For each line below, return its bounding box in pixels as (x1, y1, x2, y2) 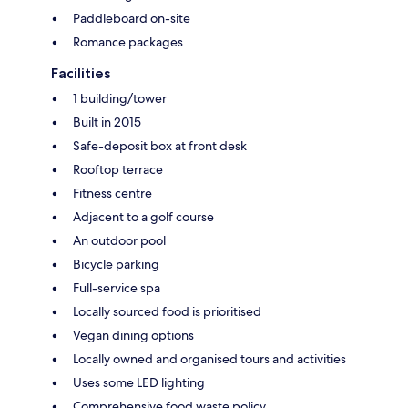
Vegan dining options (73, 327, 194, 344)
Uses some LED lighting (73, 374, 205, 392)
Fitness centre (73, 185, 152, 202)
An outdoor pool (73, 232, 166, 250)
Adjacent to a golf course (73, 209, 214, 226)
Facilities (51, 65, 110, 83)
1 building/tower (73, 90, 167, 107)
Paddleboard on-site (73, 10, 190, 27)
